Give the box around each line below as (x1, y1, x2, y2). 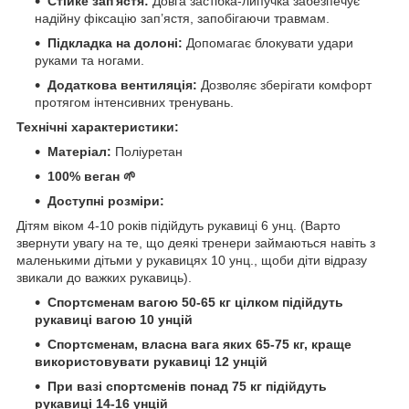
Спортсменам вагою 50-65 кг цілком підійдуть (47, 295, 343, 310)
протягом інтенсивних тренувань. (35, 95, 234, 110)
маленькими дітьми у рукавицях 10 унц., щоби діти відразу (16, 253, 367, 268)
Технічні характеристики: (16, 120, 179, 135)
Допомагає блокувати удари (183, 36, 353, 51)
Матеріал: (47, 144, 111, 160)
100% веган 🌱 (47, 169, 136, 184)
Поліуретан (111, 144, 183, 160)
